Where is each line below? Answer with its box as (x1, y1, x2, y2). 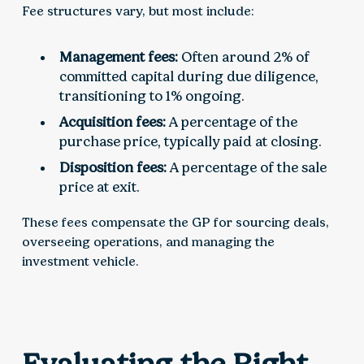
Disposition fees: (59, 159, 167, 176)
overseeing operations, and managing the (21, 234, 275, 250)
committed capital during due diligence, (59, 68, 319, 85)
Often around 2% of (178, 49, 310, 66)
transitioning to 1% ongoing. (59, 88, 245, 105)
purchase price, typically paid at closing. (59, 133, 323, 150)
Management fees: (59, 49, 179, 66)
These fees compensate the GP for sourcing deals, (21, 214, 329, 231)
